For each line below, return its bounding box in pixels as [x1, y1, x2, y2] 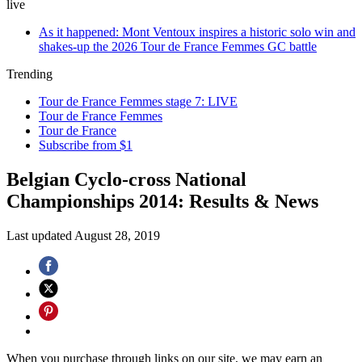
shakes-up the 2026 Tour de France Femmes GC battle [39, 40, 317, 53]
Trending [6, 67, 53, 81]
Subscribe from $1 [39, 138, 133, 152]
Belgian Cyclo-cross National [6, 168, 246, 190]
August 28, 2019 [74, 228, 160, 242]
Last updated [6, 228, 74, 242]
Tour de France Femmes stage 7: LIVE [39, 95, 238, 108]
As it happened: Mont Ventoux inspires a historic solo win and [39, 25, 356, 39]
